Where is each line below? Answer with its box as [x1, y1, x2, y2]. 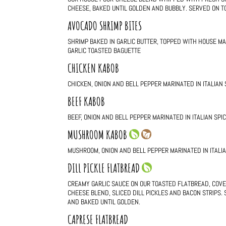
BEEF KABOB [68, 94, 105, 109]
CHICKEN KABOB [68, 61, 120, 76]
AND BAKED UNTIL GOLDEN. [68, 197, 141, 207]
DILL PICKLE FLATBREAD [68, 160, 142, 176]
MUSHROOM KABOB [68, 127, 130, 143]
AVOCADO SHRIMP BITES [68, 18, 142, 34]
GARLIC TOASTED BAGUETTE [68, 46, 141, 55]
